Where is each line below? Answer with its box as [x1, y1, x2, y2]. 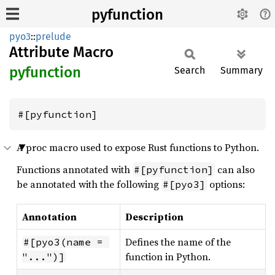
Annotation [22, 210, 77, 223]
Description [125, 210, 184, 223]
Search [174, 64, 205, 76]
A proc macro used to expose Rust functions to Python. [17, 141, 259, 154]
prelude [36, 31, 71, 42]
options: [207, 177, 245, 191]
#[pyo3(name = [23, 236, 103, 248]
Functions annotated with [17, 163, 133, 176]
